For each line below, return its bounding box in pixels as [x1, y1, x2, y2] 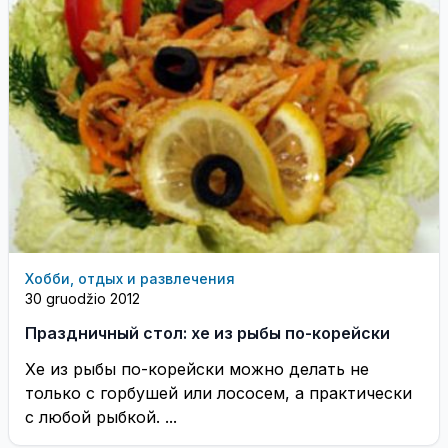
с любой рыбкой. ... [25, 406, 177, 427]
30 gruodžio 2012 [25, 289, 140, 307]
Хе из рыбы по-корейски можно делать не [25, 358, 369, 379]
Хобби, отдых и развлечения [25, 269, 235, 287]
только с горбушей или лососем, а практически [25, 382, 412, 403]
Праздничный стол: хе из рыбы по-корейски [25, 322, 390, 343]
